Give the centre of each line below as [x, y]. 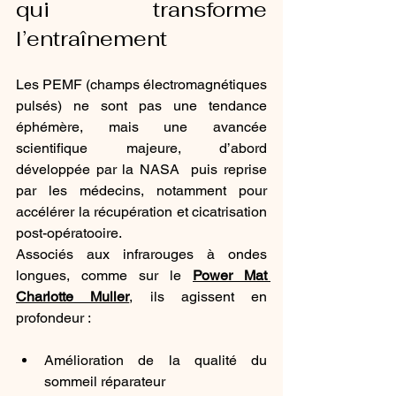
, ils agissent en [198, 297]
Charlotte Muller [73, 297]
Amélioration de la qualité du [156, 360]
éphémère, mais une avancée [141, 127]
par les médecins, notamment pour [141, 190]
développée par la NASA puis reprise [141, 169]
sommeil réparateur [105, 381]
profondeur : [53, 318]
